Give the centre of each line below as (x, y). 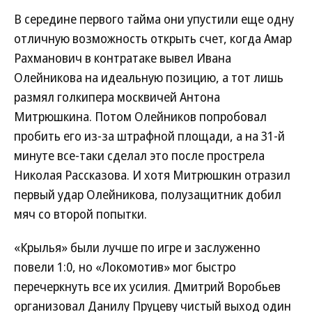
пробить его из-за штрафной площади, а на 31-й (149, 136)
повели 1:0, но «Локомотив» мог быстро (125, 267)
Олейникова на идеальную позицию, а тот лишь (149, 77)
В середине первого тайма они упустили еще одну (154, 19)
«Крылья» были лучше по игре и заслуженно (137, 247)
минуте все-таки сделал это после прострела (139, 155)
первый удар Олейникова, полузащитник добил (148, 194)
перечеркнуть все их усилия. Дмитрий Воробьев (147, 286)
